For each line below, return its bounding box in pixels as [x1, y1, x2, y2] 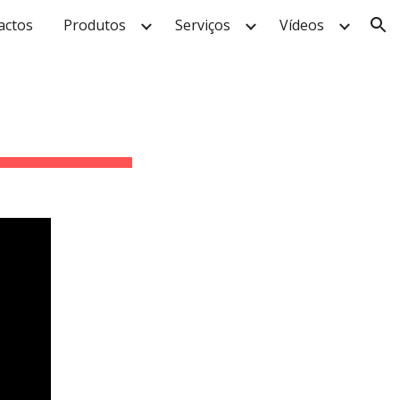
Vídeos [279, 15, 324, 35]
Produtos [63, 15, 126, 35]
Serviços [175, 15, 230, 35]
